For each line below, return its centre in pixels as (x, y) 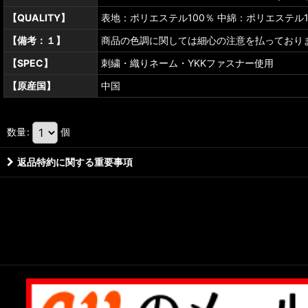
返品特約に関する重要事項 (75, 162)
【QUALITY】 (39, 18)
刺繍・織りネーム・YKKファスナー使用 (187, 63)
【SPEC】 (30, 63)
